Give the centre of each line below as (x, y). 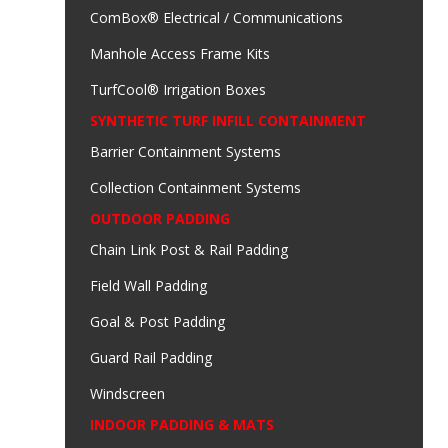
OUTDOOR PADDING (160, 219)
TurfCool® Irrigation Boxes (178, 90)
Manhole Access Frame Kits (180, 54)
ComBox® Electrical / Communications (216, 18)
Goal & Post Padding (157, 322)
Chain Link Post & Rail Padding (189, 250)
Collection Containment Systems (195, 188)
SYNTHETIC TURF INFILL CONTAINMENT (228, 121)
